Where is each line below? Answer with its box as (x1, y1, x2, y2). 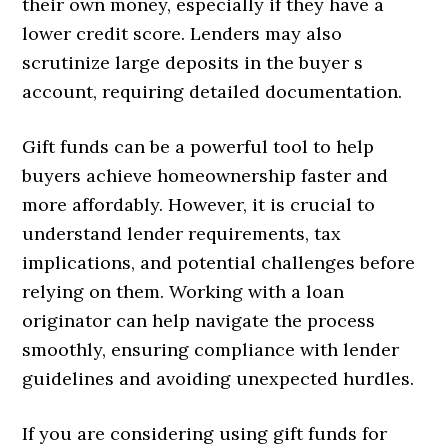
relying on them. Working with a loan (22, 280, 345, 304)
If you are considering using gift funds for (22, 422, 388, 446)
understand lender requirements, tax (22, 222, 342, 246)
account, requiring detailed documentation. (22, 80, 403, 104)
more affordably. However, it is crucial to (22, 193, 376, 217)
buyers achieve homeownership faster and (22, 164, 389, 188)
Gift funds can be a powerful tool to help (22, 135, 375, 159)
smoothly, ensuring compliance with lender (22, 338, 400, 362)
